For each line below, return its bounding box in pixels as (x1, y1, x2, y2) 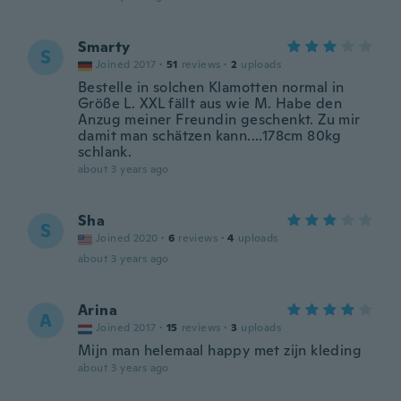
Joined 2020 (96, 231, 158, 245)
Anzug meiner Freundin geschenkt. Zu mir (78, 110, 361, 129)
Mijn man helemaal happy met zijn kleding (78, 341, 362, 360)
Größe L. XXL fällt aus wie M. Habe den (78, 94, 343, 113)
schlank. (78, 142, 132, 161)
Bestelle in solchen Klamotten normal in (78, 78, 345, 97)
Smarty (78, 38, 131, 56)
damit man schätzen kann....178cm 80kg (78, 126, 342, 145)
